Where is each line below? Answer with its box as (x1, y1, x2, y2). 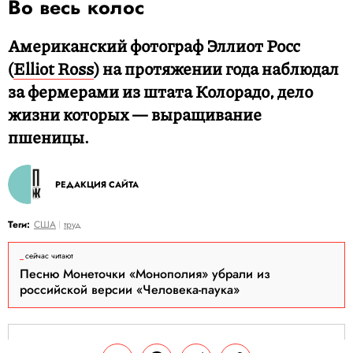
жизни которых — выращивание (8, 102, 262, 126)
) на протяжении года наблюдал (94, 57, 339, 80)
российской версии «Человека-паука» (20, 281, 240, 299)
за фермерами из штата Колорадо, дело (8, 80, 313, 103)
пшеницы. (8, 125, 89, 149)
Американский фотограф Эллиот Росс (8, 34, 300, 58)
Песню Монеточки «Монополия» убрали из (20, 265, 270, 283)
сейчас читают (25, 250, 73, 262)
